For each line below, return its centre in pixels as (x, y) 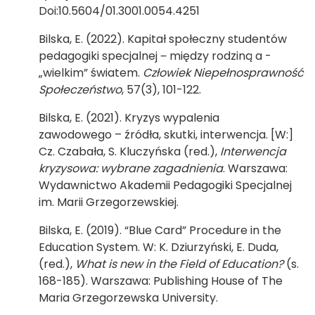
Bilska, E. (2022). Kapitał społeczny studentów (163, 39)
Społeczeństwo (80, 90)
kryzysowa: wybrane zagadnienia (131, 168)
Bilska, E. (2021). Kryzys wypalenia (129, 118)
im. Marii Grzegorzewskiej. (109, 202)
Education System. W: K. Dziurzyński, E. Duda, (159, 247)
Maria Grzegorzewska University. (128, 298)
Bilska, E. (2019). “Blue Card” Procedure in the (160, 230)
